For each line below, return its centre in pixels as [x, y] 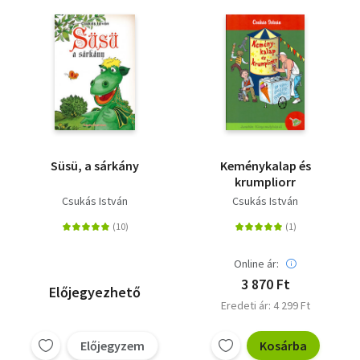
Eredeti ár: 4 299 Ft [265, 306]
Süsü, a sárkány [95, 166]
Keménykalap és [265, 166]
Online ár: [256, 264]
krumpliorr [265, 182]
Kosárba [283, 346]
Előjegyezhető [95, 292]
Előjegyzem [112, 346]
